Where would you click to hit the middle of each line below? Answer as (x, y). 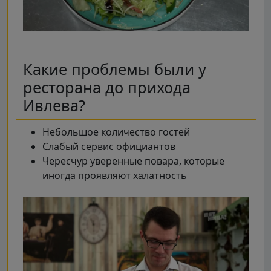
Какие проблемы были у (115, 69)
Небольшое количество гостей (116, 132)
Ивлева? (54, 105)
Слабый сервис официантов (109, 146)
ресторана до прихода (107, 87)
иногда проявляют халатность (115, 175)
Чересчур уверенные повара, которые (133, 161)
